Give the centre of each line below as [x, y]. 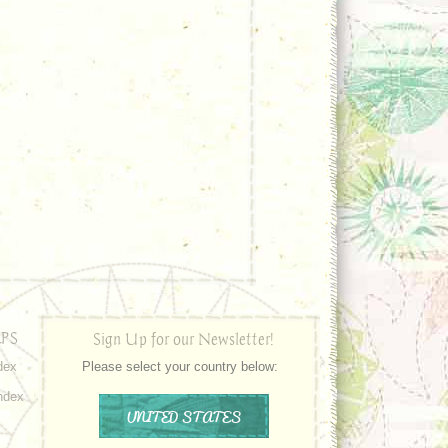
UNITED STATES [183, 416]
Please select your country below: [180, 366]
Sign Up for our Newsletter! [183, 338]
